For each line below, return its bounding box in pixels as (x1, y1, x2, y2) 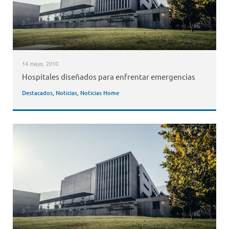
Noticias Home (80, 88, 119, 98)
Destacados (21, 88, 53, 98)
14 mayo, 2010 (21, 59, 58, 67)
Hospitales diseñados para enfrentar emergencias (21, 72, 195, 82)
